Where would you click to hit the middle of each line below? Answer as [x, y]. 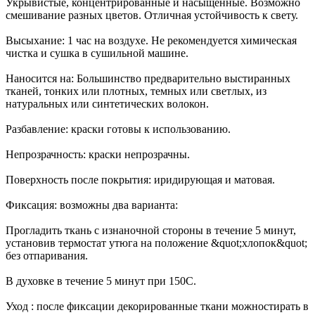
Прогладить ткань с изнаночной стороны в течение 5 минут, [151, 231]
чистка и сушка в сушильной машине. [97, 53]
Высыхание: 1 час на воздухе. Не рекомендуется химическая [151, 41]
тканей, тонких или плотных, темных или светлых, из [136, 91]
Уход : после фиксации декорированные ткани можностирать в [157, 307]
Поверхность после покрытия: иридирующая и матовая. [140, 180]
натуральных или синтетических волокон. [107, 104]
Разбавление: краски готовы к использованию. [118, 129]
